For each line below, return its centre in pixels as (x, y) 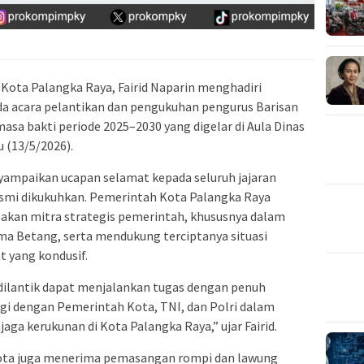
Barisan (277, 107)
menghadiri (228, 87)
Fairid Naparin (156, 87)
